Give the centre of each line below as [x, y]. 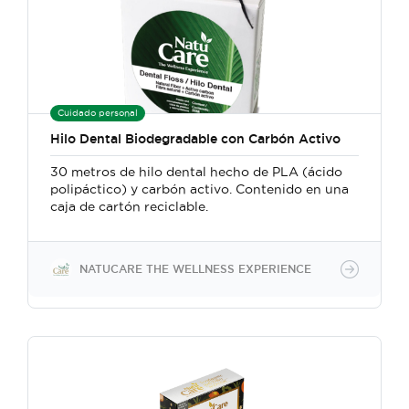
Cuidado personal [98, 113]
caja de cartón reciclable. [129, 206]
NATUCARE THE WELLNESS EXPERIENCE [195, 269]
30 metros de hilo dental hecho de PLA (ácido [196, 172]
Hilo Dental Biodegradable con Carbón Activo [195, 139]
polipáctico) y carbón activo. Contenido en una [199, 189]
